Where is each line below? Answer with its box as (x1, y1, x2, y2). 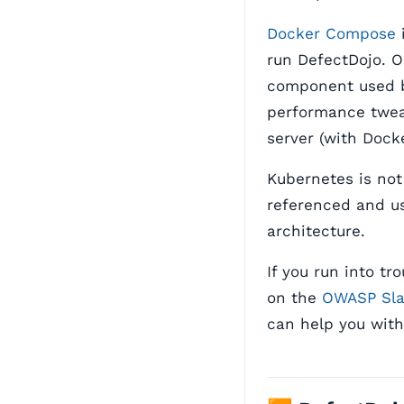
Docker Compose (267, 23, 396, 42)
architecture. (267, 221, 365, 240)
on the (267, 288, 322, 307)
